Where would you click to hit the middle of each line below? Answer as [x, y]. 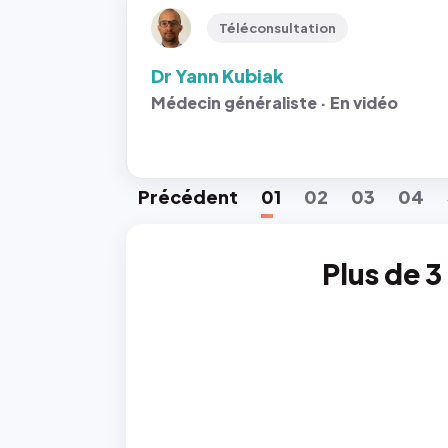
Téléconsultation [277, 28]
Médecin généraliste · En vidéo [274, 102]
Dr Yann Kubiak [217, 75]
